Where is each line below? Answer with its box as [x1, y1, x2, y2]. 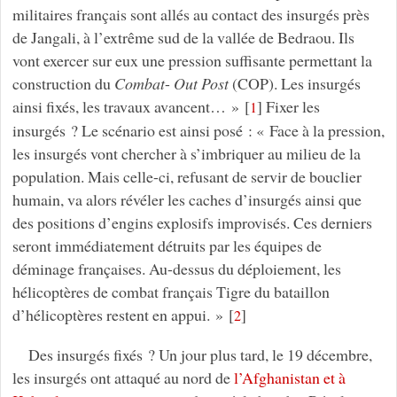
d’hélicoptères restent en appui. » [12, 304, 223, 326]
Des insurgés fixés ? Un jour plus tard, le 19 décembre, [27, 344, 372, 366]
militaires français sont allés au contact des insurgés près [12, 4, 370, 26]
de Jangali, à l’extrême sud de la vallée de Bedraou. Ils [12, 27, 354, 49]
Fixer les [261, 96, 320, 118]
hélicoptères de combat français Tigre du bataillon [12, 281, 330, 303]
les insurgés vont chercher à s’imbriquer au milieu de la [12, 143, 361, 165]
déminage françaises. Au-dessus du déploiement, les [12, 258, 341, 280]
